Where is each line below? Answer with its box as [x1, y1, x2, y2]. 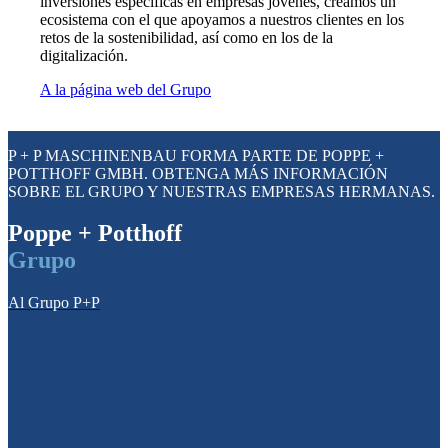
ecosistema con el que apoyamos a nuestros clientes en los [40, 10, 404, 28]
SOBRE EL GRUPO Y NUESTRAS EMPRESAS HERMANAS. [8, 182, 435, 200]
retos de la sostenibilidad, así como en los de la [40, 28, 333, 46]
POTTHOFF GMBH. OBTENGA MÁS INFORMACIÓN [8, 164, 388, 182]
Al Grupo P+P [8, 294, 100, 312]
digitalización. [40, 46, 128, 64]
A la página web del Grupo [40, 80, 211, 98]
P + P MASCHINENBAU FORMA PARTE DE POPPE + [8, 146, 384, 164]
